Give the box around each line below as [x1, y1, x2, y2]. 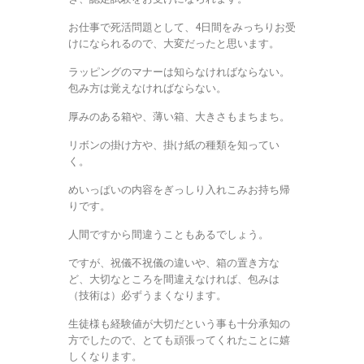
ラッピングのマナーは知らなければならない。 [68, 65, 290, 80]
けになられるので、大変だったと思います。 [68, 37, 279, 51]
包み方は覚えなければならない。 [68, 81, 227, 96]
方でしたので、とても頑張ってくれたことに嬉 [68, 333, 290, 348]
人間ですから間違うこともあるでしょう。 [68, 227, 269, 242]
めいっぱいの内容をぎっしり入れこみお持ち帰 [68, 183, 290, 197]
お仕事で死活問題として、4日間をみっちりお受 [68, 20, 296, 35]
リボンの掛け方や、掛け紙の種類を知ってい [68, 138, 279, 153]
